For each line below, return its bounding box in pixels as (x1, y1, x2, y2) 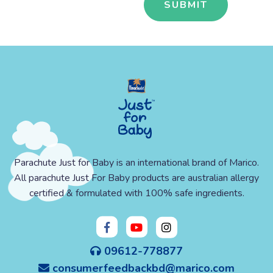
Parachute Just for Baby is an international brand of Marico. (14, 155, 259, 169)
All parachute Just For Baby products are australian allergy (14, 171, 259, 185)
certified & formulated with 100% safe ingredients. (29, 186, 244, 200)
